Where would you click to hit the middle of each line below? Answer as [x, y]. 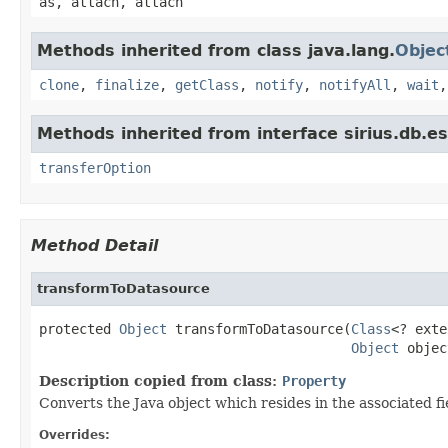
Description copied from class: [160, 380]
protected [79, 328]
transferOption [95, 167]
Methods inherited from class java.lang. [216, 50]
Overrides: [74, 434]
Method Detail [94, 245]
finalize [127, 84]
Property [314, 380]
